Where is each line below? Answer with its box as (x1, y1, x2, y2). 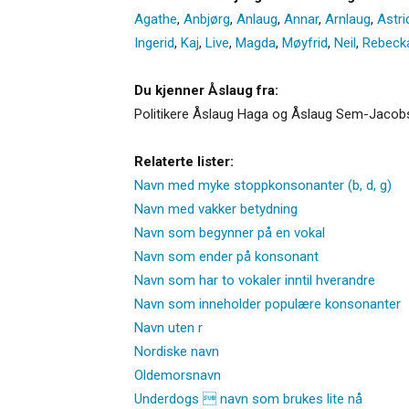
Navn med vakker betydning (134, 200, 298, 217)
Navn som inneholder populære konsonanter (134, 295, 401, 312)
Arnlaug (325, 10, 371, 27)
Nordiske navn (134, 342, 219, 360)
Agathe (134, 10, 177, 27)
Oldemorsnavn (134, 366, 221, 383)
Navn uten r (134, 319, 203, 336)
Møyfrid (282, 34, 328, 51)
